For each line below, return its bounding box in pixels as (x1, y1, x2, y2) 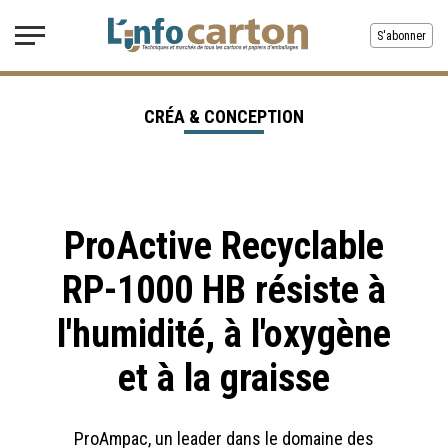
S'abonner (377, 29, 426, 43)
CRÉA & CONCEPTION (144, 106, 304, 127)
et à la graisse (118, 356, 330, 400)
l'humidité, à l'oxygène (57, 312, 391, 356)
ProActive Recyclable (64, 224, 384, 268)
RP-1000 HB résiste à (62, 268, 386, 312)
